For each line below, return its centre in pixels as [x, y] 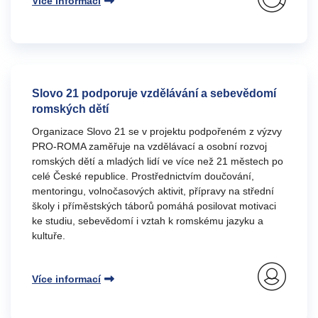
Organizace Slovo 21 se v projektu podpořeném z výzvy [157, 131]
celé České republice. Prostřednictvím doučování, [143, 176]
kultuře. [49, 236]
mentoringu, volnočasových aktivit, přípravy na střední [153, 191]
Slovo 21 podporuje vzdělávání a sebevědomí [154, 93]
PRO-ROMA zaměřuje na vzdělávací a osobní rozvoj [149, 146]
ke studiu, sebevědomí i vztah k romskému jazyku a [148, 221]
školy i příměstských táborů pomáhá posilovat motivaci [154, 206]
